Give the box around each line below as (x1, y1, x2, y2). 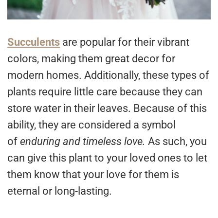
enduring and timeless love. (20, 135, 148, 148)
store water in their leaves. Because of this (7, 102, 207, 115)
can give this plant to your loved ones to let (7, 152, 207, 164)
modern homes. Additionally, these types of (7, 69, 209, 82)
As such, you (148, 135, 207, 148)
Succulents (7, 36, 60, 49)
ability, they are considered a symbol (7, 119, 176, 131)
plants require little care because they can (7, 86, 202, 98)
